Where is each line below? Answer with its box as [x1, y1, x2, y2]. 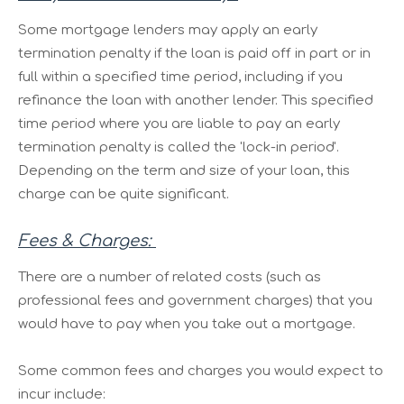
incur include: [18, 386, 106, 402]
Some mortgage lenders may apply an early [18, 22, 317, 38]
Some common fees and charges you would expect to [18, 363, 383, 379]
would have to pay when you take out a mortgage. [18, 316, 355, 332]
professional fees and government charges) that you [18, 292, 372, 308]
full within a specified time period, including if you [18, 69, 343, 85]
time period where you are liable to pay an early [18, 115, 340, 132]
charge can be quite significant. [18, 186, 229, 202]
